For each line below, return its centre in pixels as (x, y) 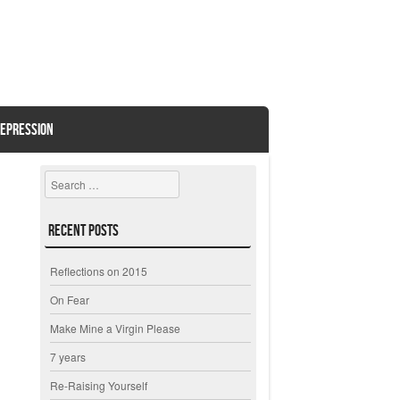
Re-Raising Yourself (99, 386)
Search (62, 179)
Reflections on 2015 (99, 271)
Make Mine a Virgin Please (116, 329)
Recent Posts (84, 230)
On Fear (70, 300)
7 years (68, 357)
